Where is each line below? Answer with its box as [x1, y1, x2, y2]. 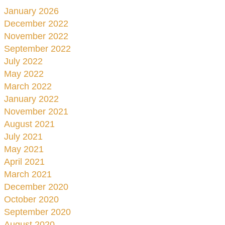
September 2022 [4, 44, 71, 54]
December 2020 [4, 182, 68, 192]
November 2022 [4, 31, 68, 41]
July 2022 [4, 56, 43, 66]
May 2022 [4, 69, 44, 79]
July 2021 [4, 132, 43, 142]
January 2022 [4, 94, 59, 104]
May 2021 [4, 144, 44, 154]
